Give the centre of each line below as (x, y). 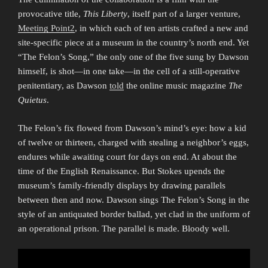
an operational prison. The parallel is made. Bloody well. (124, 228)
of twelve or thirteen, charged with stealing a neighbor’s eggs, (133, 142)
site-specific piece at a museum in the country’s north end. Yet (133, 43)
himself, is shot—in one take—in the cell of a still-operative (129, 71)
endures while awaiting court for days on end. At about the (127, 156)
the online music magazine (176, 86)
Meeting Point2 (46, 28)
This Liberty (105, 14)
